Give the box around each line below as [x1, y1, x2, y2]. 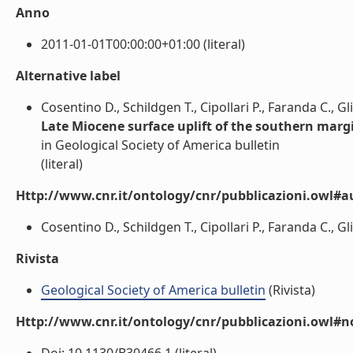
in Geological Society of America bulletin [41, 136, 280, 154]
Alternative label [16, 67, 121, 84]
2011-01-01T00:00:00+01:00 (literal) [41, 35, 245, 53]
